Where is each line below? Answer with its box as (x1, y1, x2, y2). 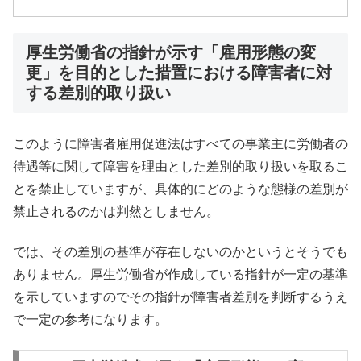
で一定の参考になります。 (13, 313, 168, 327)
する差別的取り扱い (26, 83, 171, 102)
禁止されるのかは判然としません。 (13, 204, 219, 218)
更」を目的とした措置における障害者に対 (26, 63, 332, 81)
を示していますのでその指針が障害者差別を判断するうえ (13, 290, 348, 305)
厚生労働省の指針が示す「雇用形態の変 (26, 43, 316, 61)
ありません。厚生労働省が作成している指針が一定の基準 (13, 268, 348, 282)
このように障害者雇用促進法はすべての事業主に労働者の (13, 136, 348, 151)
